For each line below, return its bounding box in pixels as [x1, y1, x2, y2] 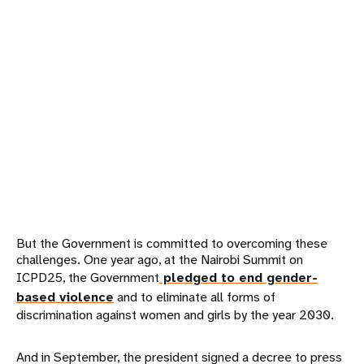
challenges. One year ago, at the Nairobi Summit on [16, 250, 303, 268]
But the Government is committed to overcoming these [16, 234, 327, 252]
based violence [16, 288, 114, 305]
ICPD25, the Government [16, 268, 159, 286]
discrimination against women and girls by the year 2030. [16, 305, 334, 323]
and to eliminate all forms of [114, 288, 275, 305]
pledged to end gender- [159, 268, 318, 286]
